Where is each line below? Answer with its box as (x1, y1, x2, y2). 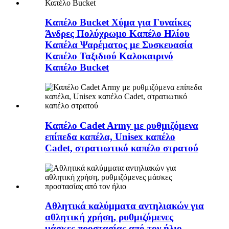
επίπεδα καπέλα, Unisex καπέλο (45, 131, 175, 142)
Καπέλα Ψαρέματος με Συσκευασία (45, 39, 193, 51)
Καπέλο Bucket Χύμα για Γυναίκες (45, 17, 191, 28)
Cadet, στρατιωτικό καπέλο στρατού (45, 142, 198, 153)
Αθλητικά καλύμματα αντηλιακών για (45, 200, 204, 212)
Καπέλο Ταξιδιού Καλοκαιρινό (45, 51, 173, 62)
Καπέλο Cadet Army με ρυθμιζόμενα (45, 120, 198, 131)
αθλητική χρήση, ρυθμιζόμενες (45, 212, 173, 223)
